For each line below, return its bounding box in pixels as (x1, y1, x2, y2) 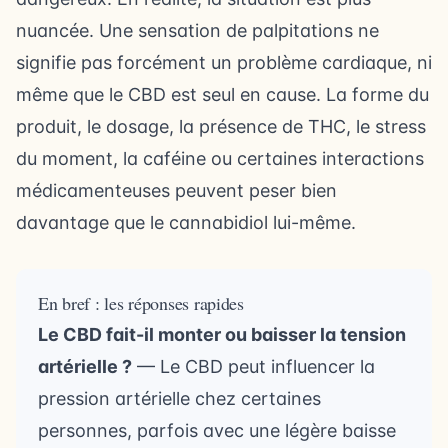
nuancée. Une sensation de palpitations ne (16, 20, 379, 41)
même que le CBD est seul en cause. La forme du (16, 84, 429, 105)
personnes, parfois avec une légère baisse (38, 420, 396, 441)
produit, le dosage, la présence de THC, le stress (16, 116, 426, 137)
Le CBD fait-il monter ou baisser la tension (38, 324, 406, 345)
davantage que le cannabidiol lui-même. (16, 212, 356, 233)
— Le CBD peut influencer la (132, 356, 375, 377)
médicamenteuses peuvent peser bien (16, 180, 337, 201)
